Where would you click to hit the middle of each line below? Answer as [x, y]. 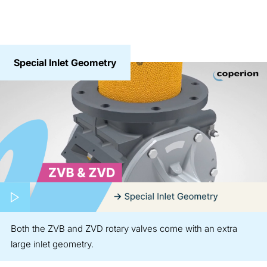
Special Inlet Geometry [65, 62]
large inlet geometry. [52, 244]
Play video [83, 188]
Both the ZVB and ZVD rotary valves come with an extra [124, 228]
